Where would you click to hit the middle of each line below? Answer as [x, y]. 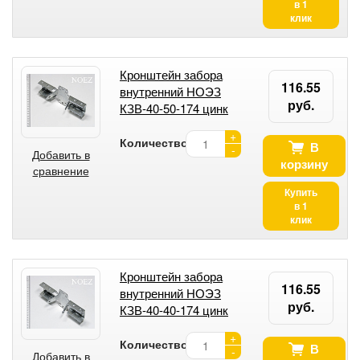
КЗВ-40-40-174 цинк [174, 309]
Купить [301, 192]
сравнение [61, 170]
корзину [304, 164]
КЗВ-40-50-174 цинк [174, 108]
